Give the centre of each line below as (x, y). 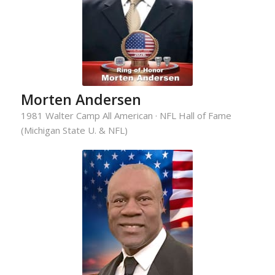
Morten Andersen (81, 99)
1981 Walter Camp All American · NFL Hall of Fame (126, 115)
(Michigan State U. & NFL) (74, 130)
